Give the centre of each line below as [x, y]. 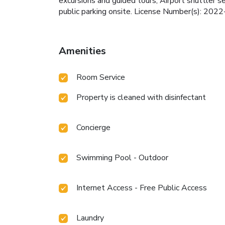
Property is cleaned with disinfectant [141, 97]
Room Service [101, 77]
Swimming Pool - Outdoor [122, 157]
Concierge [93, 127]
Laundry [90, 218]
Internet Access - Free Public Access [142, 188]
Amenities [82, 51]
